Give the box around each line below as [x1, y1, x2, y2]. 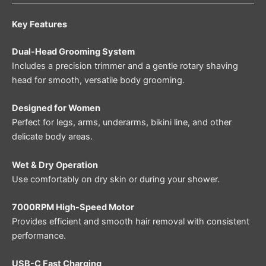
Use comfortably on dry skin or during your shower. [12, 173, 220, 185]
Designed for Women [12, 103, 100, 114]
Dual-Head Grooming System [12, 46, 135, 57]
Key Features [12, 19, 67, 30]
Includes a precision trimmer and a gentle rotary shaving [12, 60, 238, 71]
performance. [12, 230, 66, 241]
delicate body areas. [12, 131, 93, 142]
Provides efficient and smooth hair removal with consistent [12, 216, 249, 227]
